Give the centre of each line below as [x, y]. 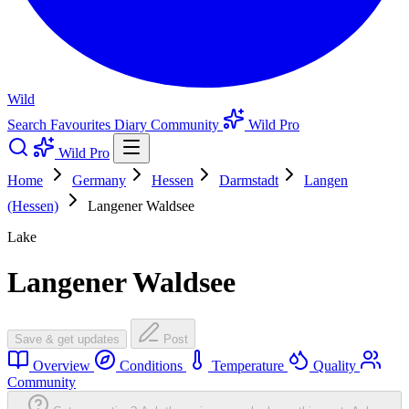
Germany [99, 181]
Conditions [151, 366]
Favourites [82, 125]
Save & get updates [67, 340]
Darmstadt [249, 181]
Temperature [248, 366]
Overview [62, 366]
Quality [335, 366]
